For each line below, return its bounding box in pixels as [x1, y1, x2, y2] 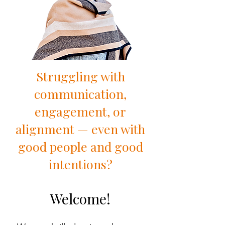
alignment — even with [16, 121, 145, 137]
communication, [34, 85, 127, 102]
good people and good [18, 138, 143, 155]
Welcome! [50, 189, 110, 208]
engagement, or [35, 103, 126, 120]
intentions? [48, 156, 113, 172]
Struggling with [36, 68, 125, 84]
